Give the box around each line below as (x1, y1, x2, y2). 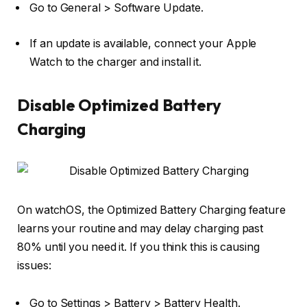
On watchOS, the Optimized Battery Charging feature (17, 203, 286, 217)
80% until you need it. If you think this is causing (17, 240, 260, 254)
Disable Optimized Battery (17, 95, 222, 116)
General (60, 1, 101, 15)
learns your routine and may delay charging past (17, 221, 264, 235)
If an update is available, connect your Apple (29, 36, 257, 50)
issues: (17, 258, 51, 272)
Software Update (113, 1, 201, 15)
